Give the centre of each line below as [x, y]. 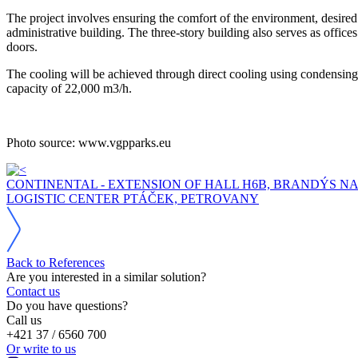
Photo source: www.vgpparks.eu [89, 142]
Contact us [33, 291]
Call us [24, 320]
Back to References [56, 262]
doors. [22, 46]
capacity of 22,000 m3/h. [69, 88]
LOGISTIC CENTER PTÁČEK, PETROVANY [133, 198]
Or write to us [41, 348]
